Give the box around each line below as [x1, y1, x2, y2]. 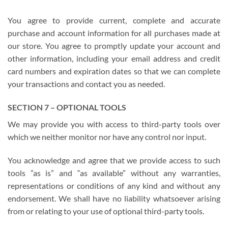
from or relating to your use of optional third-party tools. [8, 206, 204, 216]
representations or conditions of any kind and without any [8, 180, 220, 190]
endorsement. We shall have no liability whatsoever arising [8, 193, 220, 203]
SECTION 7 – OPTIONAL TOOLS [8, 102, 126, 112]
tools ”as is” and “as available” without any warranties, [8, 167, 220, 178]
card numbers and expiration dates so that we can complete [8, 66, 220, 76]
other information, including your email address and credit [8, 53, 220, 63]
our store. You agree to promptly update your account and [8, 40, 220, 50]
